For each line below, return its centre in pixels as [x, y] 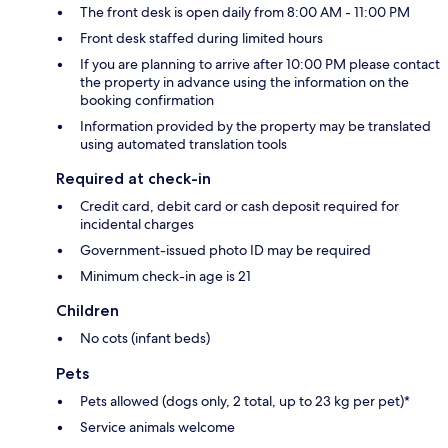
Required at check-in [133, 179]
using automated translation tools [183, 144]
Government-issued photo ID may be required [225, 250]
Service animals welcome [157, 427]
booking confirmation [147, 100]
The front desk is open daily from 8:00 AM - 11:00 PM [245, 12]
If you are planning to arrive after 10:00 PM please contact [260, 64]
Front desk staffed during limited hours [201, 38]
